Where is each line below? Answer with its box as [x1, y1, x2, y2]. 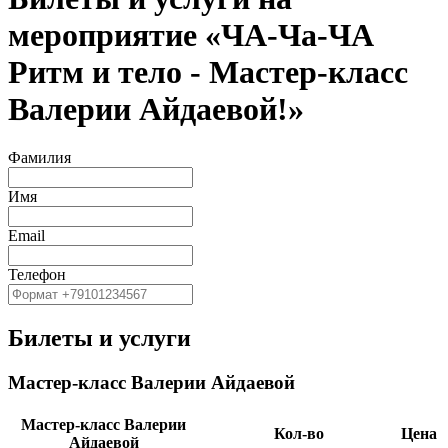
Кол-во [273, 424, 324, 442]
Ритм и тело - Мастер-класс [8, 53, 408, 90]
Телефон [8, 266, 66, 284]
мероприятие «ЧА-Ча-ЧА [8, 16, 374, 53]
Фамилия [8, 149, 71, 167]
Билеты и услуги [8, 325, 191, 352]
